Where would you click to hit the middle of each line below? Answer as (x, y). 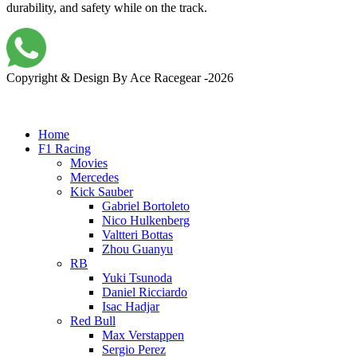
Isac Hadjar (131, 306)
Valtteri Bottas (137, 234)
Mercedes (94, 177)
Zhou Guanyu (137, 249)
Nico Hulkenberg (146, 220)
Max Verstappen (143, 335)
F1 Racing (65, 148)
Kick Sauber (102, 191)
